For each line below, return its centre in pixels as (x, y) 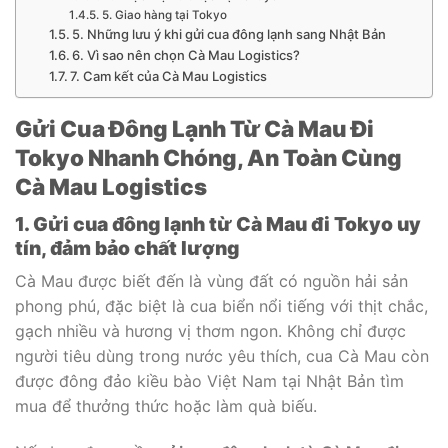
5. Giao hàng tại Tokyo (164, 14)
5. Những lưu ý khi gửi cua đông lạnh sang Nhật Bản (229, 33)
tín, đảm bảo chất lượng (127, 247)
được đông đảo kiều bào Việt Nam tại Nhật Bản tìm (209, 381)
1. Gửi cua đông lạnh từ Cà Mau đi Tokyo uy (218, 223)
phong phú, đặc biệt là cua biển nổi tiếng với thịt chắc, (221, 306)
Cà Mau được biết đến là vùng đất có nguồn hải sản (211, 281)
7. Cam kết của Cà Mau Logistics (169, 75)
